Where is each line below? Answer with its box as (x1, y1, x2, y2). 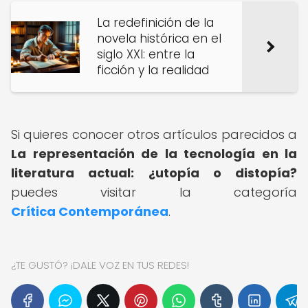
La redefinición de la (97, 14, 214, 31)
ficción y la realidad (97, 62, 209, 78)
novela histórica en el (97, 30, 221, 47)
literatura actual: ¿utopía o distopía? (11, 164, 297, 181)
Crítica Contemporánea (11, 203, 168, 220)
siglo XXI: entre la (97, 46, 195, 63)
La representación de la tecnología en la (11, 145, 297, 162)
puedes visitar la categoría (11, 184, 297, 201)
